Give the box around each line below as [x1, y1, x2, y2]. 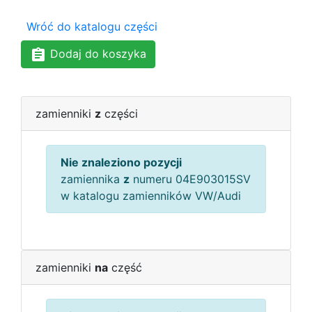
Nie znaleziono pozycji [61, 155, 182, 169]
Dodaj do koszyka [47, 47, 146, 61]
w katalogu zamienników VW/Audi [61, 188, 241, 203]
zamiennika [61, 171, 123, 186]
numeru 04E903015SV [130, 171, 251, 186]
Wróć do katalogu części [26, 19, 157, 33]
